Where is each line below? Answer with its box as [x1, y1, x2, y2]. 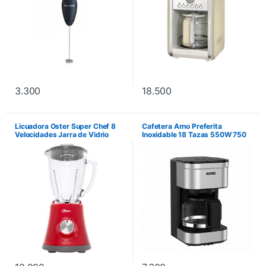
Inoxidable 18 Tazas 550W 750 [141, 130, 247, 140]
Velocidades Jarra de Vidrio [14, 130, 109, 140]
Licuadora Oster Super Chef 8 [14, 122, 116, 131]
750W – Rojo [14, 138, 57, 148]
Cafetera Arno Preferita [141, 122, 222, 131]
